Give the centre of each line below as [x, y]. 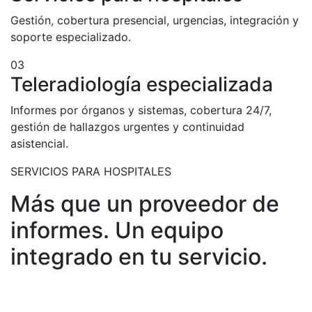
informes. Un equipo [117, 230]
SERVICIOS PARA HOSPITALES [91, 171]
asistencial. [39, 143]
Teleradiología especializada [142, 84]
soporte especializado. [71, 37]
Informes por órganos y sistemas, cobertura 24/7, [141, 110]
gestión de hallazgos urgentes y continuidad [127, 127]
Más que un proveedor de [145, 204]
